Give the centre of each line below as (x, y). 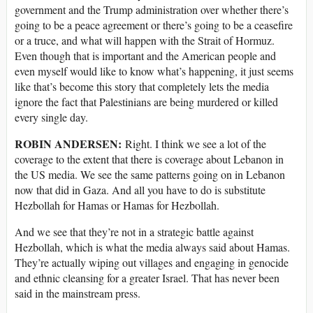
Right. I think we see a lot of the (194, 144)
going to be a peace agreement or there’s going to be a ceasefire (154, 25)
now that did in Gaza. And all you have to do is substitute (140, 190)
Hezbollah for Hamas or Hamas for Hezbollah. (117, 205)
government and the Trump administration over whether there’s (152, 10)
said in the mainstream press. (78, 293)
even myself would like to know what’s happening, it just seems (154, 71)
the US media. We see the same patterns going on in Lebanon (150, 175)
